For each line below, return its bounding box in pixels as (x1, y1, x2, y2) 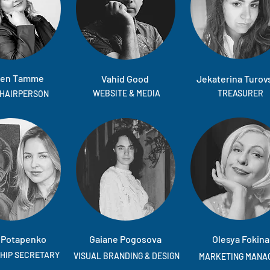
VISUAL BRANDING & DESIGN (74, 251, 180, 261)
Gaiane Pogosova (89, 233, 162, 245)
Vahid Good (101, 73, 149, 84)
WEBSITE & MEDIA (92, 88, 160, 98)
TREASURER (217, 88, 263, 98)
